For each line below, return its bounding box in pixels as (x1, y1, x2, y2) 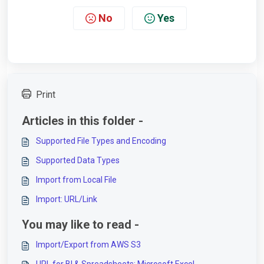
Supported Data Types (36, 156, 120, 166)
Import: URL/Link (36, 194, 97, 204)
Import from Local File (36, 175, 117, 185)
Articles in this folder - (22, 114, 143, 128)
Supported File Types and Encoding (36, 136, 166, 146)
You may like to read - (22, 217, 139, 232)
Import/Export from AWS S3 (36, 240, 141, 250)
